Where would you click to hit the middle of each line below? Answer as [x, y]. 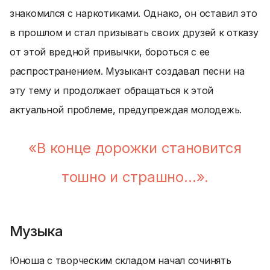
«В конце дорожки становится [135, 148]
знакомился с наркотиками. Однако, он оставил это [133, 13]
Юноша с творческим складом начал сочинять [121, 260]
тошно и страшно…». [135, 177]
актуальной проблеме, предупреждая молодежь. [126, 110]
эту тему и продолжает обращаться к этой [112, 90]
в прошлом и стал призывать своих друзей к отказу [134, 33]
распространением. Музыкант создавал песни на [127, 71]
